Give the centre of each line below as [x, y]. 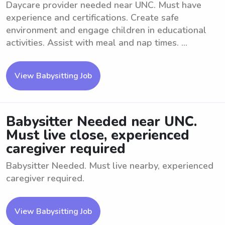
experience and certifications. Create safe [92, 18]
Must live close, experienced [98, 135]
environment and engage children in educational [106, 30]
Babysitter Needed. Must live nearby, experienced [110, 166]
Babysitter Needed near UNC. [101, 122]
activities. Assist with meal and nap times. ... [97, 43]
